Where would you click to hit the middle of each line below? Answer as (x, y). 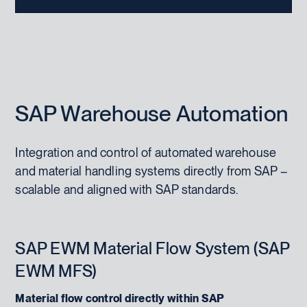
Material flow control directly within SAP (120, 298)
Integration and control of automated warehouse (146, 152)
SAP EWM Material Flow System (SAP (152, 248)
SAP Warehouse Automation (152, 113)
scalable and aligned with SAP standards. (126, 189)
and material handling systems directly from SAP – (152, 171)
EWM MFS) (56, 271)
